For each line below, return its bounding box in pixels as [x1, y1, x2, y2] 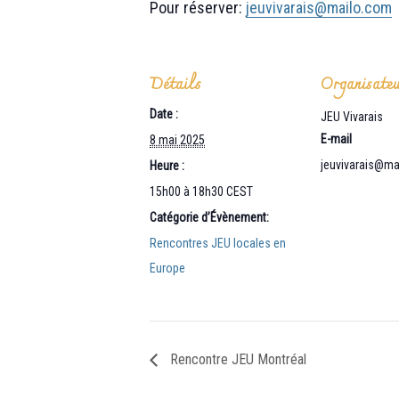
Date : [150, 106, 178, 121]
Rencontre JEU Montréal [167, 350, 306, 368]
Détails [150, 69, 201, 101]
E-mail [321, 131, 352, 146]
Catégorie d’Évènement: [150, 209, 269, 224]
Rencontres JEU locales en [150, 235, 286, 250]
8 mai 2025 [150, 132, 205, 147]
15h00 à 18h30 [150, 183, 226, 199]
